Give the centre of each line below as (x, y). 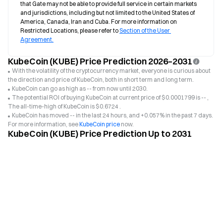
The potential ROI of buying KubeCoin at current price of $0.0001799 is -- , (110, 97)
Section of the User (145, 30)
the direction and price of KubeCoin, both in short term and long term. (101, 80)
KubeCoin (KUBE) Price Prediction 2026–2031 (100, 61)
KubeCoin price (100, 124)
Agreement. (37, 39)
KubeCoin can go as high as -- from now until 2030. (80, 88)
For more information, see (44, 124)
